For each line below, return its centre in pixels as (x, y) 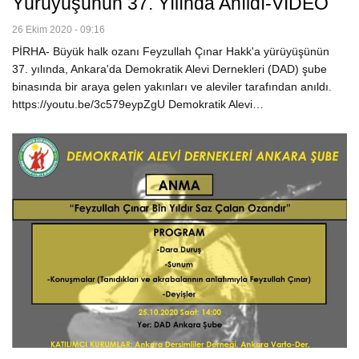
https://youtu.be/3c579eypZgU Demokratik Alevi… (138, 105)
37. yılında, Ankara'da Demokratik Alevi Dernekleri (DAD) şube (169, 69)
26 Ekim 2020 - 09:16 (58, 30)
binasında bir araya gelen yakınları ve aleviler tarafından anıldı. (173, 87)
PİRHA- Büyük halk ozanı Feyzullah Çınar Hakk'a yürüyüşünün (171, 52)
